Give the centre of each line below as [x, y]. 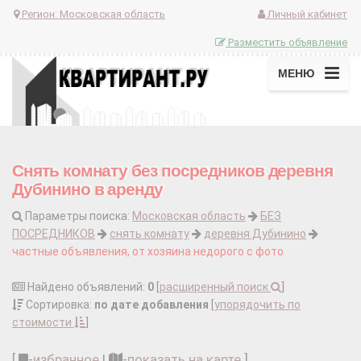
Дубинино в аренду [88, 189]
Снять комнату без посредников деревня [173, 171]
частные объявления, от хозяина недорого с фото [148, 252]
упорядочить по [257, 305]
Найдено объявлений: [86, 287]
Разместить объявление [286, 42]
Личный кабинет [306, 14]
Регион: [39, 14]
